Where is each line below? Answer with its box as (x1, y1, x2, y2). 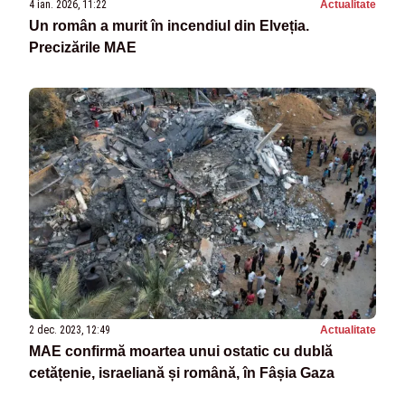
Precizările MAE (29, 39, 137, 55)
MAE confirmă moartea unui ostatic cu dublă (29, 343, 333, 359)
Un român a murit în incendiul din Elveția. (29, 17, 309, 33)
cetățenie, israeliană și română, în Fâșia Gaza (29, 364, 334, 381)
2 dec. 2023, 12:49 (29, 323, 110, 336)
